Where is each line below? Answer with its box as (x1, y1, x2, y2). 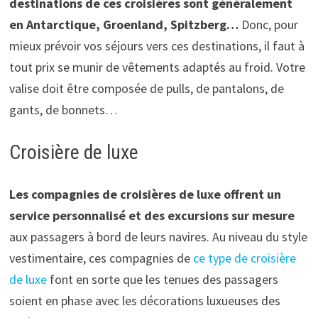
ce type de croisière (192, 249, 296, 266)
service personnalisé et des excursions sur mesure (9, 207, 295, 224)
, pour (268, 16, 298, 33)
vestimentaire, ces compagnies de (9, 249, 193, 266)
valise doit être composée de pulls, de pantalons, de (9, 79, 284, 97)
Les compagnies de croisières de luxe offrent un (9, 185, 281, 202)
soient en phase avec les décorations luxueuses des (9, 292, 280, 309)
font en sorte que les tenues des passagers (46, 270, 278, 287)
